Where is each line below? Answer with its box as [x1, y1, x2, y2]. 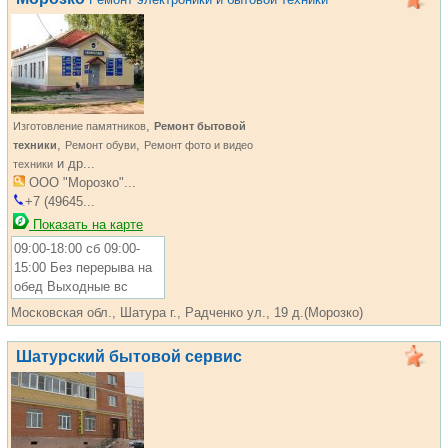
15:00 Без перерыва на [14, 260, 152, 275]
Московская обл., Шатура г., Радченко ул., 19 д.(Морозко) [11, 305, 363, 320]
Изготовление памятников [13, 120, 146, 132]
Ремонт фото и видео [144, 139, 253, 151]
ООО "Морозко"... [25, 175, 136, 190]
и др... [53, 156, 95, 171]
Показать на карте [29, 217, 143, 232]
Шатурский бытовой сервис [16, 348, 242, 365]
